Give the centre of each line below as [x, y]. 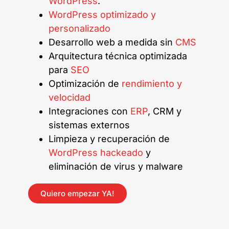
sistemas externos [89, 125]
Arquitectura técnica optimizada [118, 56]
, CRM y [165, 111]
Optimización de [85, 84]
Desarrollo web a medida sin [112, 42]
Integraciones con [89, 111]
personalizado [79, 29]
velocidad [70, 98]
